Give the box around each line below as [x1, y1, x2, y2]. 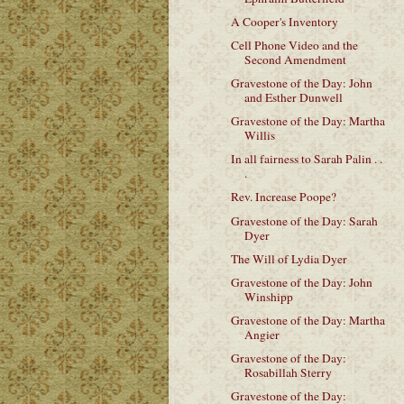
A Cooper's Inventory [230, 13, 338, 30]
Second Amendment [243, 50, 346, 68]
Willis [243, 127, 275, 144]
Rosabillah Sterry [243, 364, 332, 381]
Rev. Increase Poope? [230, 188, 336, 206]
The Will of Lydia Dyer [230, 250, 347, 267]
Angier [243, 326, 280, 343]
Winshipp [243, 288, 293, 305]
